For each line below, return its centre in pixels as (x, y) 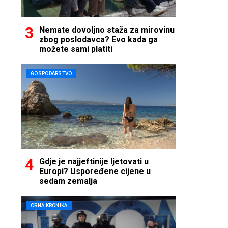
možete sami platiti (76, 49)
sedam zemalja (68, 181)
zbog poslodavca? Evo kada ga (98, 40)
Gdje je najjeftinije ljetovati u (94, 162)
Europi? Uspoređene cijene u (95, 172)
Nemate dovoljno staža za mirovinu (107, 30)
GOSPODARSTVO (51, 74)
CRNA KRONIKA (49, 206)
